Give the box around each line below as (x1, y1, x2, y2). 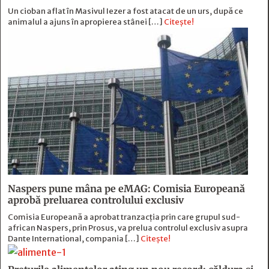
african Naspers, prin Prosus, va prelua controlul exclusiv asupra (8, 223, 248, 234)
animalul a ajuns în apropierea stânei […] (8, 17, 164, 28)
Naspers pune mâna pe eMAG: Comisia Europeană (8, 183, 245, 195)
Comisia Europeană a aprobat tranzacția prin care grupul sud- (8, 212, 240, 223)
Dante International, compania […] (8, 234, 141, 244)
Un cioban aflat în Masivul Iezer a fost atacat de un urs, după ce (8, 6, 243, 17)
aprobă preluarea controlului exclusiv (8, 194, 184, 207)
